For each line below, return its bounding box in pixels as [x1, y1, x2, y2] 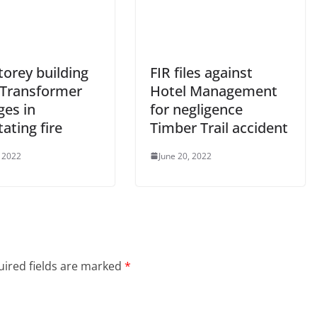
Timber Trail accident [150, 117, 288, 137]
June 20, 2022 [158, 149, 212, 162]
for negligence [150, 99, 243, 119]
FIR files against [150, 62, 253, 82]
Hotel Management [150, 81, 277, 100]
